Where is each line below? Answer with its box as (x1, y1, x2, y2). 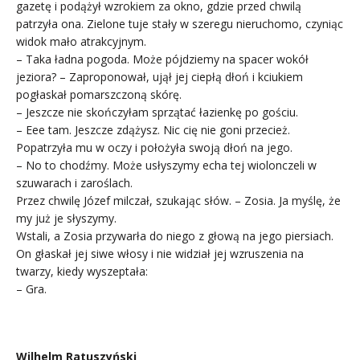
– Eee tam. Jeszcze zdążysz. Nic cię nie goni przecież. (16, 121, 290, 137)
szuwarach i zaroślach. (16, 174, 133, 190)
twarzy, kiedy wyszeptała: (16, 263, 148, 279)
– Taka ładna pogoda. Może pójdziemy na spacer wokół (16, 51, 309, 67)
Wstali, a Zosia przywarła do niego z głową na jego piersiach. (16, 227, 333, 243)
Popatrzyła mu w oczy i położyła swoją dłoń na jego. (16, 139, 292, 155)
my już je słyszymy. (16, 210, 117, 226)
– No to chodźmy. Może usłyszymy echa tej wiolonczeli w (16, 157, 317, 173)
